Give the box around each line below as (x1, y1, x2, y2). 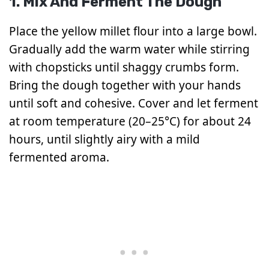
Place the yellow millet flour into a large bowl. (9, 23, 257, 40)
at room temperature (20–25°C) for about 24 (9, 113, 251, 130)
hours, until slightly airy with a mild (9, 131, 200, 148)
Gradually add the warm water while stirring (9, 41, 250, 58)
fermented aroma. (9, 150, 109, 166)
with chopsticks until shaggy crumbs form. (9, 59, 239, 76)
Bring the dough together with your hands (9, 77, 241, 94)
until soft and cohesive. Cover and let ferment (9, 95, 258, 112)
